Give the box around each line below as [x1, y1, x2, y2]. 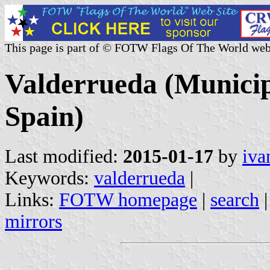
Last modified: [5, 145, 123, 167]
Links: [5, 189, 59, 210]
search [210, 189, 259, 210]
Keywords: [5, 167, 94, 189]
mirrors [5, 210, 62, 232]
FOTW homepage [59, 189, 197, 210]
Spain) [5, 101, 84, 133]
